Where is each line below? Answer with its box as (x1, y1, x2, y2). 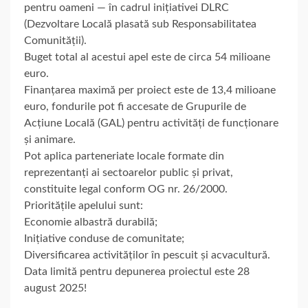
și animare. (24, 133, 76, 145)
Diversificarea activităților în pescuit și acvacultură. (24, 249, 270, 261)
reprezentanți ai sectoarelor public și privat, (24, 166, 233, 178)
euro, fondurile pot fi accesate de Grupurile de (24, 100, 246, 112)
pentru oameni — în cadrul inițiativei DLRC (24, 1, 229, 13)
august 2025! (24, 282, 87, 294)
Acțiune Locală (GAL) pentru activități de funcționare (24, 117, 278, 129)
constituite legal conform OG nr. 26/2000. (24, 183, 228, 195)
